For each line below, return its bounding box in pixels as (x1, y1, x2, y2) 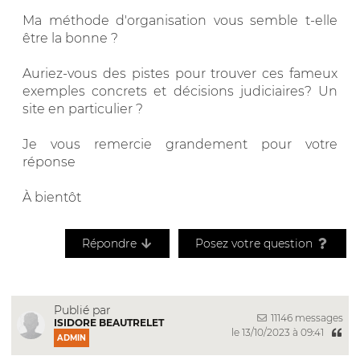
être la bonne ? (22, 30, 118, 46)
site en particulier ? (22, 100, 143, 117)
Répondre (81, 235, 140, 251)
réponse (22, 153, 76, 170)
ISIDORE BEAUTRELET (54, 316, 164, 329)
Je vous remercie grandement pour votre (22, 136, 337, 152)
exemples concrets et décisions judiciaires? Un (22, 83, 337, 99)
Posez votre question (194, 235, 316, 251)
